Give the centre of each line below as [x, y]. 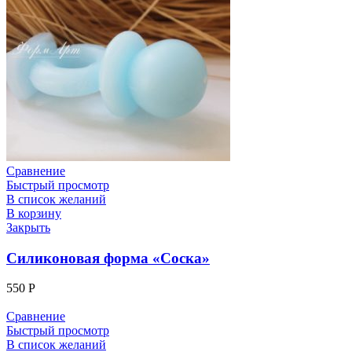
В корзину [34, 213]
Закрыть [28, 227]
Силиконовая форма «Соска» [108, 258]
